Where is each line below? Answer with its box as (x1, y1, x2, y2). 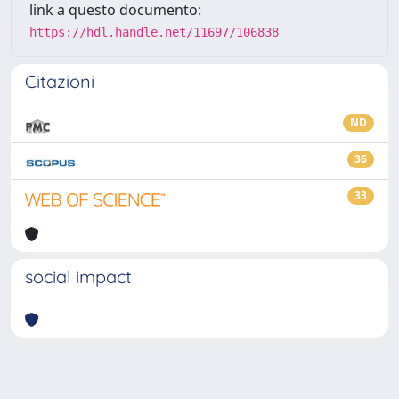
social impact (25, 265, 132, 288)
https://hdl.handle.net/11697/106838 (29, 25, 279, 39)
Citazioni (25, 70, 94, 93)
